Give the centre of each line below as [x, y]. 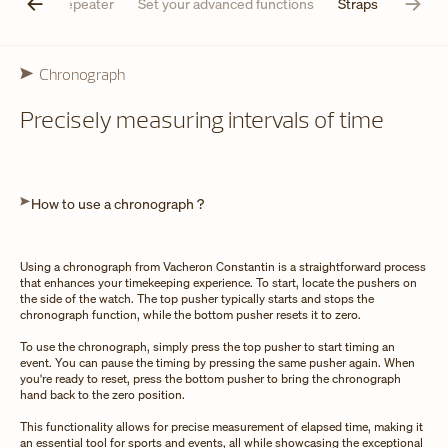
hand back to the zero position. [102, 394]
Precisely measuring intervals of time [202, 118]
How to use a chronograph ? [117, 203]
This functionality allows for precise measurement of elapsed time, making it [221, 426]
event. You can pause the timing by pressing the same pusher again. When [217, 362]
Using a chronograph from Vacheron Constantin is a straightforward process [223, 266]
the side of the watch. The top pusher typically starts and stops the [197, 298]
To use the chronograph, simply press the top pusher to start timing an [207, 346]
